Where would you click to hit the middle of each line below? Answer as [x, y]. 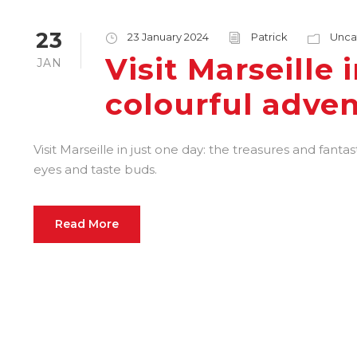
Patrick [269, 37]
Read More [87, 224]
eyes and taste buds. [95, 169]
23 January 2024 [168, 37]
